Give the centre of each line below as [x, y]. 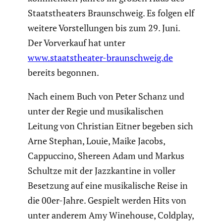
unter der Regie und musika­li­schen [96, 111]
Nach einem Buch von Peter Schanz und [106, 96]
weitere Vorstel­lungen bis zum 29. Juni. [104, 28]
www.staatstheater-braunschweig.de [100, 57]
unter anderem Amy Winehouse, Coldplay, [111, 215]
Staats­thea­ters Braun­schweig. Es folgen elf [111, 13]
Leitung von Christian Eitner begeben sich [111, 126]
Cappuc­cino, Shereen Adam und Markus [106, 155]
